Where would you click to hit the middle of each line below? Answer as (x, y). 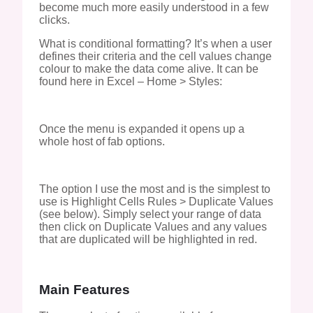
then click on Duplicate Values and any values (153, 226)
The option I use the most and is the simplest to (155, 189)
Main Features (85, 289)
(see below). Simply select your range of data (150, 214)
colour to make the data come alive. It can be (149, 68)
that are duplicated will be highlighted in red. (148, 239)
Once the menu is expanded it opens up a (142, 129)
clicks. (54, 20)
